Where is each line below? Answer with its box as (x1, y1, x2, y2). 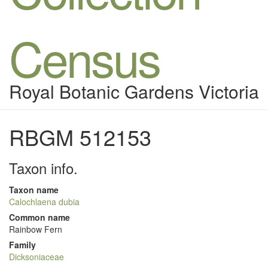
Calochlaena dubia (9, 196, 80, 208)
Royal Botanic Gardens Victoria (9, 78, 259, 104)
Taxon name (9, 184, 59, 196)
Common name (9, 211, 70, 223)
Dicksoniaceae (9, 251, 64, 263)
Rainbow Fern (9, 223, 62, 235)
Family (9, 239, 36, 251)
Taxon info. (9, 157, 78, 178)
